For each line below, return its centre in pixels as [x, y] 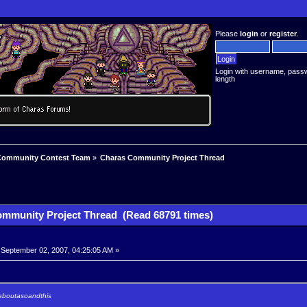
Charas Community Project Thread [163, 158]
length [225, 79]
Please [228, 34]
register [283, 34]
